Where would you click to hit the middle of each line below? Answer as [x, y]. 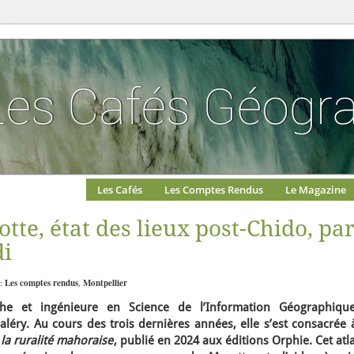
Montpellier [105, 283]
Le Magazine [316, 190]
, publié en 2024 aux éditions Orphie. [213, 341]
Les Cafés [120, 190]
